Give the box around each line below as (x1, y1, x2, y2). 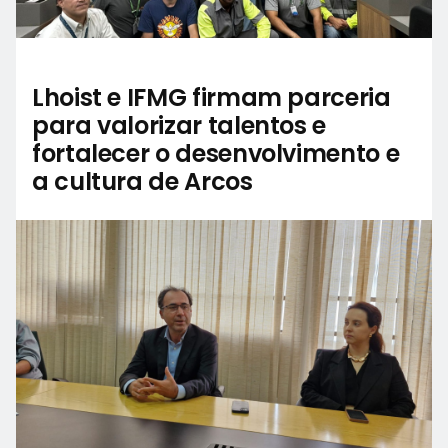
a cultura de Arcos (32, 164, 253, 198)
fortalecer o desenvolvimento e (32, 136, 400, 170)
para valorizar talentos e (32, 108, 326, 142)
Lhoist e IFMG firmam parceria (32, 80, 391, 114)
